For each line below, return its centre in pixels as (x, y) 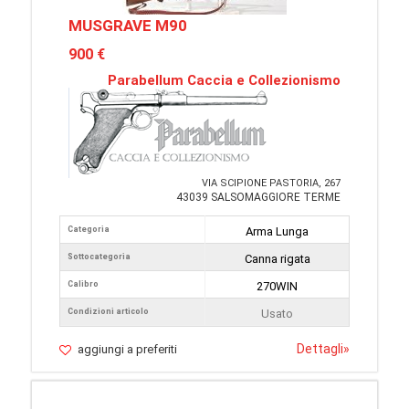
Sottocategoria (99, 257)
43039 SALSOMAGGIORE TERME (258, 197)
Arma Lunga (277, 231)
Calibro (83, 284)
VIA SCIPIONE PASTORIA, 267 (271, 183)
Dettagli (320, 349)
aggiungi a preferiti (127, 349)
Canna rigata (277, 259)
